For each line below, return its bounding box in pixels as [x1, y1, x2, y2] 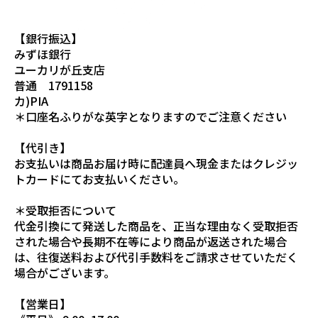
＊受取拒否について [14, 202, 116, 219]
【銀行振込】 [14, 30, 82, 47]
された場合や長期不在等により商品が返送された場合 [14, 233, 287, 250]
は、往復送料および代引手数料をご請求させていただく [14, 248, 298, 265]
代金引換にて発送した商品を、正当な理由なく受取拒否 [14, 217, 298, 234]
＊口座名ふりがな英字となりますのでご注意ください [14, 108, 287, 125]
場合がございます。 [14, 264, 115, 281]
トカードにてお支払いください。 [14, 170, 185, 187]
